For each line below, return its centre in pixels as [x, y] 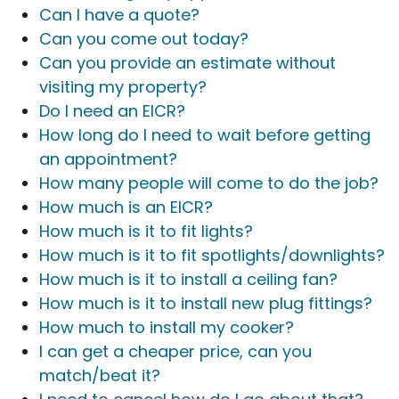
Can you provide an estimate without [187, 62]
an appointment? [108, 159]
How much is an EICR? [126, 207]
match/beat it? [100, 375]
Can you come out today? [144, 38]
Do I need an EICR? [112, 110]
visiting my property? [123, 86]
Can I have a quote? [119, 14]
